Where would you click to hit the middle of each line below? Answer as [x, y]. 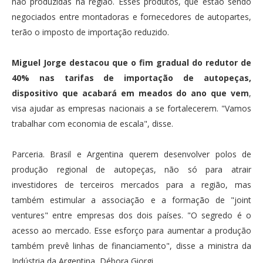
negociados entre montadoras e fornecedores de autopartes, [131, 16]
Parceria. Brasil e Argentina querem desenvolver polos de [131, 154]
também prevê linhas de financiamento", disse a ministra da [131, 245]
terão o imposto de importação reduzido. [90, 32]
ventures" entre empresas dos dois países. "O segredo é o [131, 215]
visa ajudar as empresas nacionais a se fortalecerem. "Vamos [131, 108]
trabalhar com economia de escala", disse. [92, 123]
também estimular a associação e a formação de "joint [131, 200]
